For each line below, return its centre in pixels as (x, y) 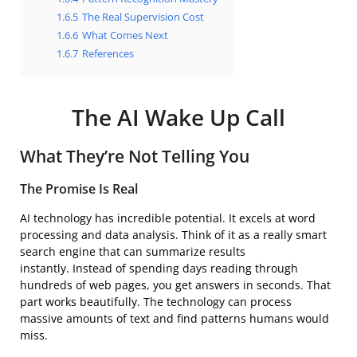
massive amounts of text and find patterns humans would (175, 318)
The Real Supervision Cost (143, 17)
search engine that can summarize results (133, 251)
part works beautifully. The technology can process (156, 301)
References (108, 53)
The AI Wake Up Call (178, 117)
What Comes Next (125, 35)
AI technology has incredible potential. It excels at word (168, 218)
